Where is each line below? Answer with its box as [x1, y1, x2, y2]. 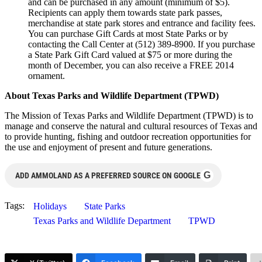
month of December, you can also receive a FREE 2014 [28, 60, 234, 70]
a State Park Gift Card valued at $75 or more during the [28, 49, 232, 60]
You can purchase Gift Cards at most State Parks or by [28, 28, 228, 39]
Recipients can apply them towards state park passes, [28, 7, 222, 18]
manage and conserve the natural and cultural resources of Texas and [5, 120, 257, 131]
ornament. [28, 70, 65, 81]
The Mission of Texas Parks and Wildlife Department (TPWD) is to [5, 110, 253, 120]
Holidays [33, 201, 67, 211]
